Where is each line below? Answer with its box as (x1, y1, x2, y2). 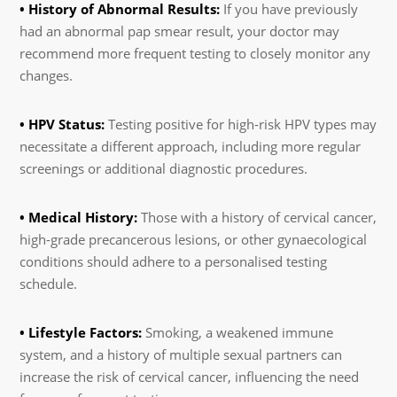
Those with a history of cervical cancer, (137, 207, 378, 226)
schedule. (19, 274, 78, 292)
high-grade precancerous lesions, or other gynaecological (19, 230, 368, 248)
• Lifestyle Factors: (19, 323, 143, 341)
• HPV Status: (19, 114, 105, 133)
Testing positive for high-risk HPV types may (105, 114, 378, 133)
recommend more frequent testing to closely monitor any (19, 43, 371, 62)
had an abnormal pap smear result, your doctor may (19, 21, 340, 40)
